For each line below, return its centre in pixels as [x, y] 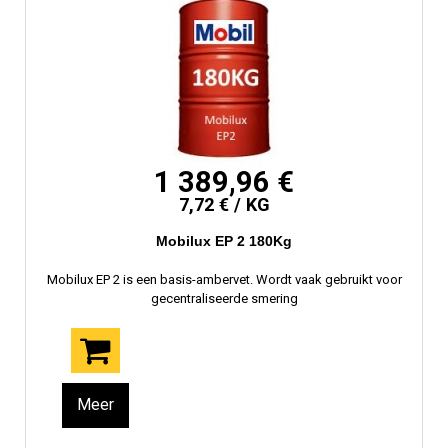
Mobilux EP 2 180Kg [224, 241]
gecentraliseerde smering [224, 299]
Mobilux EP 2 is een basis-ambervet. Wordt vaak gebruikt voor [224, 280]
